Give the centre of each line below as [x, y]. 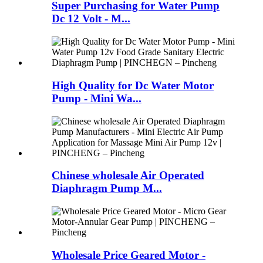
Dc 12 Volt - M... [91, 19]
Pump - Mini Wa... [97, 98]
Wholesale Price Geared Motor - [129, 255]
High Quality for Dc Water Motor [133, 85]
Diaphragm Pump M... [107, 188]
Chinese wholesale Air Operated [128, 176]
